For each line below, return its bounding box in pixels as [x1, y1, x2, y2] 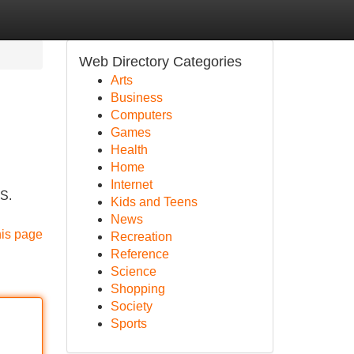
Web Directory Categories [78, 54, 242, 70]
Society [110, 299, 153, 313]
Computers [110, 108, 172, 122]
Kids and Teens [110, 195, 198, 209]
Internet [110, 178, 153, 191]
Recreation [110, 230, 172, 243]
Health [110, 143, 148, 156]
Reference [110, 247, 169, 261]
